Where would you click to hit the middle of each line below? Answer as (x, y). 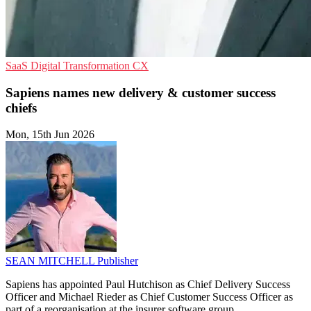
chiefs (21, 108)
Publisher (118, 261)
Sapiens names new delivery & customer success (141, 92)
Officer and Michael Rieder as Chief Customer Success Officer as (149, 297)
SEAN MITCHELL (51, 261)
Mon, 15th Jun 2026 (50, 135)
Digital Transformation (82, 66)
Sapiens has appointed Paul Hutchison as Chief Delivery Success (148, 285)
